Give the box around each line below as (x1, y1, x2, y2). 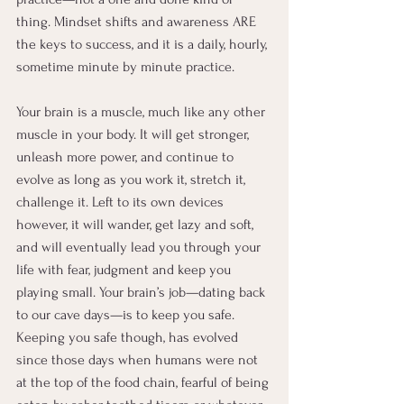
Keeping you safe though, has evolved (16, 329, 242, 345)
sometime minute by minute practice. (16, 59, 234, 75)
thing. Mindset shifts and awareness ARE (16, 14, 260, 30)
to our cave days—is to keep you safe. (16, 307, 238, 323)
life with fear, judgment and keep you (16, 262, 234, 278)
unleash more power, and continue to (16, 149, 237, 165)
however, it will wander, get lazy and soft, (16, 216, 257, 233)
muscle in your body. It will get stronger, (16, 126, 252, 142)
